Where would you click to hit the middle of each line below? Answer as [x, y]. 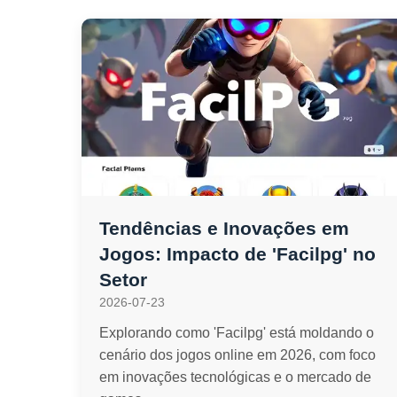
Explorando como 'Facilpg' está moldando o [237, 333]
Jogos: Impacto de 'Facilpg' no [237, 254]
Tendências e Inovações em [224, 228]
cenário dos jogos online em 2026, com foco [237, 355]
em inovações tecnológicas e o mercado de [235, 377]
